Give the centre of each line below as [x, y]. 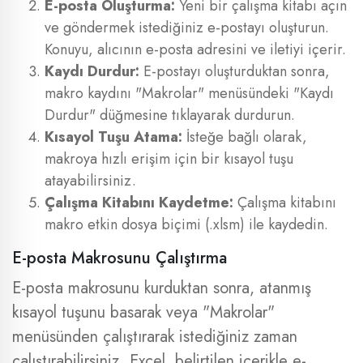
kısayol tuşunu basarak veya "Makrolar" [143, 312]
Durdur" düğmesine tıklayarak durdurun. [170, 115]
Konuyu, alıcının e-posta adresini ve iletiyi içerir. [195, 49]
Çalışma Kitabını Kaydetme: [139, 203]
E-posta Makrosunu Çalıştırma [120, 258]
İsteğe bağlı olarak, [245, 137]
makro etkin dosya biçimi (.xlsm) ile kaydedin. [186, 224]
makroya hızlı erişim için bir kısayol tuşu [169, 159]
